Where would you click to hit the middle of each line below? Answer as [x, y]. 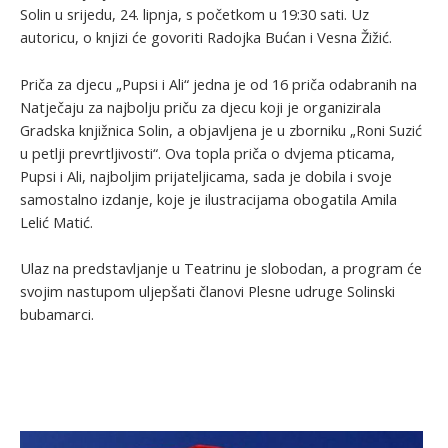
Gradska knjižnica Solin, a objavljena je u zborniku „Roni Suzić [221, 129]
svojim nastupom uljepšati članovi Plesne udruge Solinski [207, 290]
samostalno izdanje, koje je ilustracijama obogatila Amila [208, 198]
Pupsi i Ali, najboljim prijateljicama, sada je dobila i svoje [206, 175]
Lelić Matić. [56, 221]
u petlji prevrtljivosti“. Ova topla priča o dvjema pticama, [207, 152]
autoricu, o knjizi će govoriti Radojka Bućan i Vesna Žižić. [206, 37]
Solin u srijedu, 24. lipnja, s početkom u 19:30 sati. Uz [194, 14]
